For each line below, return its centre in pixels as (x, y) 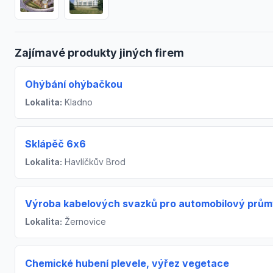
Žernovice (84, 221)
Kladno (77, 102)
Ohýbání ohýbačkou (74, 84)
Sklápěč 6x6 (55, 144)
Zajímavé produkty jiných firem (99, 52)
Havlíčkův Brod (94, 161)
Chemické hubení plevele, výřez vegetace (127, 263)
